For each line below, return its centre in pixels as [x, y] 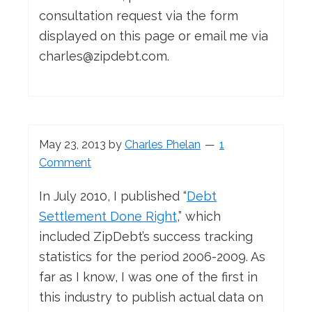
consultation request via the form [139, 16]
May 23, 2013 [72, 145]
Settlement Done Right [108, 217]
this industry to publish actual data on [151, 297]
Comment [65, 163]
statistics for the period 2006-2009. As [152, 257]
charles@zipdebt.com [103, 56]
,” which [199, 217]
